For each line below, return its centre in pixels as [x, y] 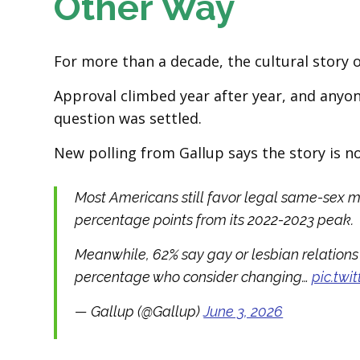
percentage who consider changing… [194, 277]
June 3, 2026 [243, 311]
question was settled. [128, 118]
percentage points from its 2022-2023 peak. [215, 220]
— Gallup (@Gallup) [139, 311]
